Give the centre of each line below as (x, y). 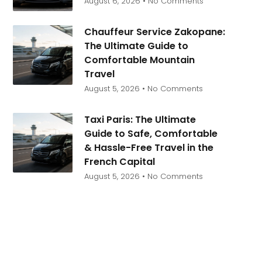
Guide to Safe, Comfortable (151, 134)
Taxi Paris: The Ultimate (140, 120)
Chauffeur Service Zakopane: (154, 32)
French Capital (119, 162)
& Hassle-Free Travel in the (149, 148)
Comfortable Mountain (139, 60)
